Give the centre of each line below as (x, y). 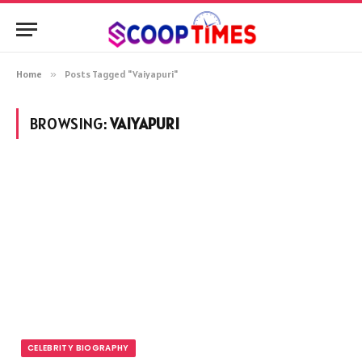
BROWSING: (70, 124)
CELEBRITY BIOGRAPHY (78, 347)
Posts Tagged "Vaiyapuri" (122, 74)
